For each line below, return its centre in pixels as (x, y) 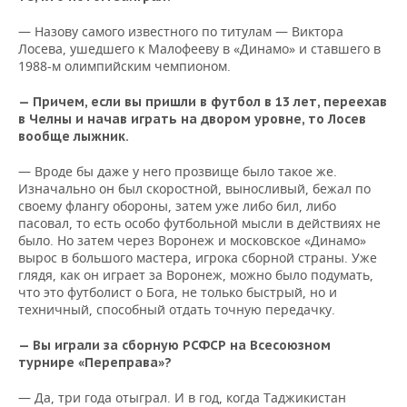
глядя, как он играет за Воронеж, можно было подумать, (196, 275)
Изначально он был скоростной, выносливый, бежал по (194, 189)
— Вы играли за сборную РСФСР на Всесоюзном (174, 346)
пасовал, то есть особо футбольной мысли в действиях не (199, 223)
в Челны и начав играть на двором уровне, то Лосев (192, 119)
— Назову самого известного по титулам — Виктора (181, 32)
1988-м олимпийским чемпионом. (124, 66)
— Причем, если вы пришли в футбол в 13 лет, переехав (203, 102)
